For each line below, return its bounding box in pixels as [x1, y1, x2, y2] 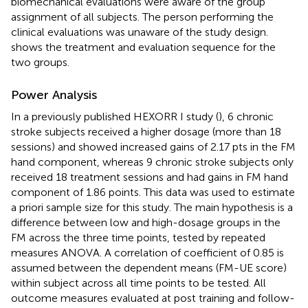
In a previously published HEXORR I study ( [11, 109, 219, 123]
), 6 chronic [219, 109, 274, 123]
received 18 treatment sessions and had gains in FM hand [11, 170, 288, 184]
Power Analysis [11, 87, 97, 102]
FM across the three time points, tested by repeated [11, 230, 265, 244]
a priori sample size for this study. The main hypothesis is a [11, 200, 293, 214]
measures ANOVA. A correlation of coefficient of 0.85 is [11, 245, 284, 259]
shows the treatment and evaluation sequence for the [11, 40, 276, 54]
